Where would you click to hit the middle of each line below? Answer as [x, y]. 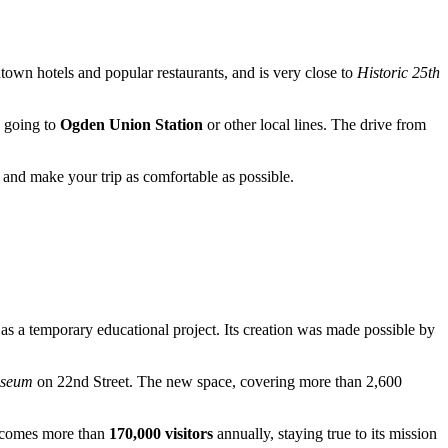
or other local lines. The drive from [314, 124]
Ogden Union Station [131, 124]
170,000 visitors [161, 434]
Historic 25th [398, 72]
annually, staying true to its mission [325, 434]
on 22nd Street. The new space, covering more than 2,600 [217, 382]
